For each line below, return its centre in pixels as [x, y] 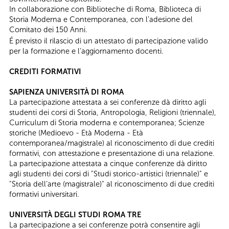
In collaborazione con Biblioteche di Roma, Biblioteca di [105, 9]
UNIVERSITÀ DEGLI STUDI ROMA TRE [75, 215]
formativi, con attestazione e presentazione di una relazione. [112, 154]
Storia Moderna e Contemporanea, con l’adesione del [101, 19]
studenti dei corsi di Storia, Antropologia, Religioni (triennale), [113, 113]
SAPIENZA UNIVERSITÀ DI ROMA [66, 92]
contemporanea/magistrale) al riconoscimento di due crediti [112, 143]
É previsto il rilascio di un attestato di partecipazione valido [109, 41]
